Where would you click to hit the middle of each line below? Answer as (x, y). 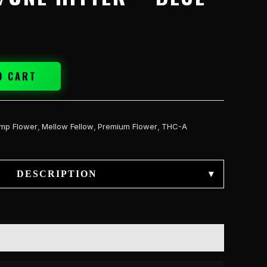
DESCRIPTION (57, 173)
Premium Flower (128, 126)
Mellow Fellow (68, 126)
